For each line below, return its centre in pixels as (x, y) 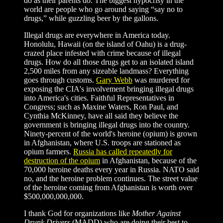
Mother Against (156, 213)
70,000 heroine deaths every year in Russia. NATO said (111, 169)
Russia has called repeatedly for (123, 151)
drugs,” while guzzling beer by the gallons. (91, 18)
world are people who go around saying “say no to (103, 9)
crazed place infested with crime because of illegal (102, 53)
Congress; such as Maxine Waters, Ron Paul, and (101, 107)
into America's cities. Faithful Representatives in (99, 98)
